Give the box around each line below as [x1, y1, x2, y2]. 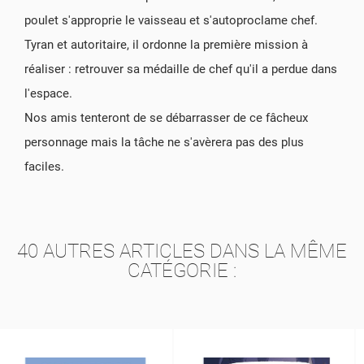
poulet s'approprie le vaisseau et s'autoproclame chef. [24, 12, 318, 28]
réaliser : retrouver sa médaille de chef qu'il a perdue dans [24, 61, 337, 76]
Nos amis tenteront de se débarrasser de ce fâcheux [24, 110, 308, 125]
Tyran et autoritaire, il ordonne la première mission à [24, 37, 308, 52]
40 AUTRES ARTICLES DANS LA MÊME [17, 239, 347, 262]
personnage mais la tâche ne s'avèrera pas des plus [24, 134, 304, 149]
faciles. [24, 158, 64, 174]
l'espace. [24, 85, 72, 101]
